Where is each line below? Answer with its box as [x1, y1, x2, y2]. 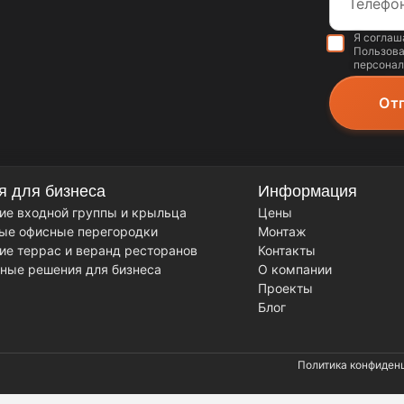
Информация [257, 182, 357, 201]
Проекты [257, 280, 313, 297]
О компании [257, 262, 332, 278]
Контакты [257, 243, 316, 259]
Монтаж [257, 224, 307, 240]
